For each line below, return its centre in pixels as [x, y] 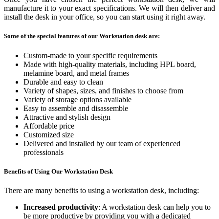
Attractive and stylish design [67, 117]
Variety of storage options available [77, 99]
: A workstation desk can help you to [154, 207]
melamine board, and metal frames [76, 73]
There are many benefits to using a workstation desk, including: [101, 190]
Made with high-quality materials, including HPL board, [110, 64]
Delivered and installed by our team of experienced [102, 143]
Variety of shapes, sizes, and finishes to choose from [103, 90]
